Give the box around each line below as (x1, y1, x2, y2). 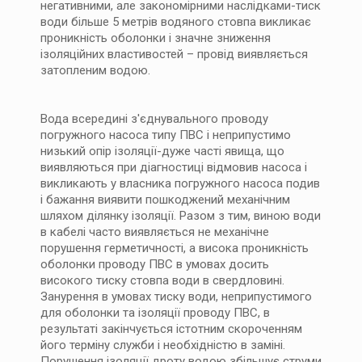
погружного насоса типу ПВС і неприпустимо (40, 128, 291, 142)
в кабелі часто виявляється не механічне (40, 225, 269, 239)
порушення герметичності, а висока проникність (40, 241, 309, 255)
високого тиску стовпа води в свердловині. (40, 273, 284, 288)
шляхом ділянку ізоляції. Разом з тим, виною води (40, 208, 321, 223)
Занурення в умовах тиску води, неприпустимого (40, 289, 312, 304)
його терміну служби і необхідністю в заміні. (40, 338, 285, 352)
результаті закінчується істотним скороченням (40, 322, 302, 336)
